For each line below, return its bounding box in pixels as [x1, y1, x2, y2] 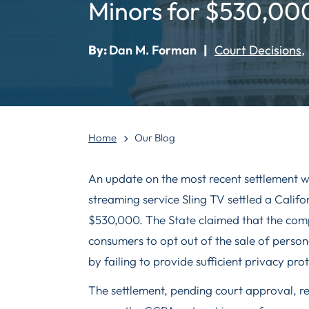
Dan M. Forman [109, 42, 197, 58]
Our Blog [134, 131, 175, 144]
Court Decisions [215, 42, 301, 58]
